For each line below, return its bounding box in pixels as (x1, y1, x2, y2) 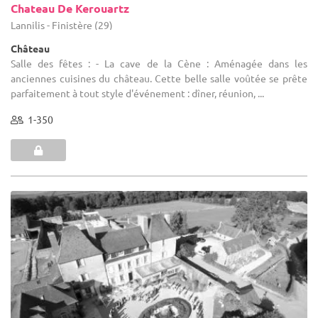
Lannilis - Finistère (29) (11, 18, 113, 31)
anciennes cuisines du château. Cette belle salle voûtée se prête (11, 71, 307, 84)
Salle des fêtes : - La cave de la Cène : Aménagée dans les (11, 56, 307, 70)
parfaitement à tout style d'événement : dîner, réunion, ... (11, 86, 264, 99)
